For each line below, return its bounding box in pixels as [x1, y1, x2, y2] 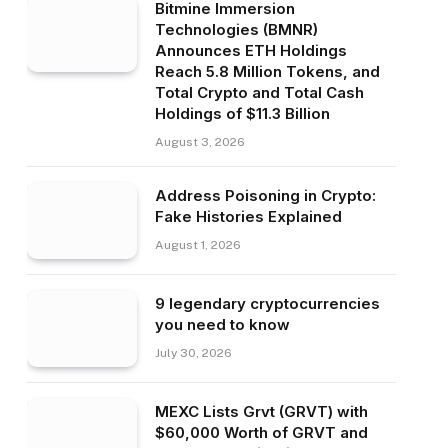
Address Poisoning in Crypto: [154, 186, 376, 205]
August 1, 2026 [154, 238, 241, 252]
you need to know [154, 315, 290, 334]
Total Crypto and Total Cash [154, 83, 364, 102]
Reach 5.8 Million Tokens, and [154, 62, 380, 81]
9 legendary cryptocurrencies [154, 294, 380, 313]
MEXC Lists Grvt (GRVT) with [154, 402, 368, 421]
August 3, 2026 [154, 135, 245, 149]
